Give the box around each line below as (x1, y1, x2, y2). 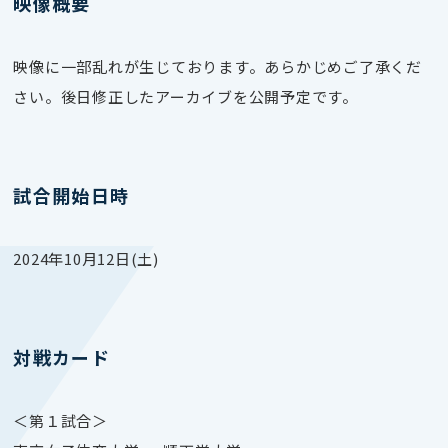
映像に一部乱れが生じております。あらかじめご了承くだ (13, 55, 422, 77)
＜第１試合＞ (13, 409, 108, 431)
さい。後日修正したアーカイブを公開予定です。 (13, 85, 358, 107)
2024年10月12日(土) (13, 247, 159, 269)
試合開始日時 (13, 181, 130, 208)
